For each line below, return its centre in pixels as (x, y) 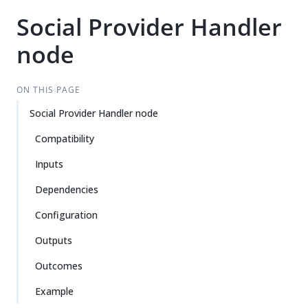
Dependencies (67, 189)
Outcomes (59, 266)
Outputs (54, 240)
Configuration (66, 215)
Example (54, 291)
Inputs (49, 164)
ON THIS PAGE (48, 90)
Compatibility (65, 139)
